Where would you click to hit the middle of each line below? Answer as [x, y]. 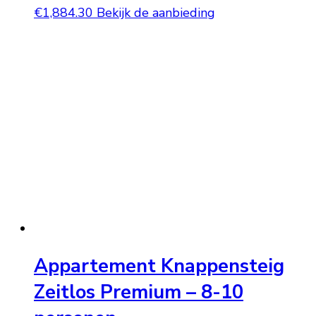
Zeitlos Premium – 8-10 [139, 292]
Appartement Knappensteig [159, 266]
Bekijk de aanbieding [156, 13]
